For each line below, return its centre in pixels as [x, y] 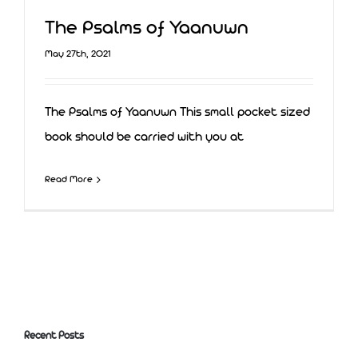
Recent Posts [54, 336]
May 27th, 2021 [78, 54]
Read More [69, 179]
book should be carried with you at [144, 137]
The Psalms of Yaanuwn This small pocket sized [177, 112]
